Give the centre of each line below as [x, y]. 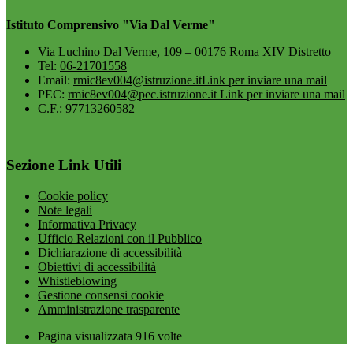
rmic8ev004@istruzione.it [137, 80]
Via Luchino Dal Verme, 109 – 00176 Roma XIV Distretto [184, 51]
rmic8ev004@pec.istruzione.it [144, 94]
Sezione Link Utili [64, 165]
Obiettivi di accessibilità [97, 267]
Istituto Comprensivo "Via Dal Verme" [111, 24]
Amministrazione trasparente [109, 309]
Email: [56, 80]
